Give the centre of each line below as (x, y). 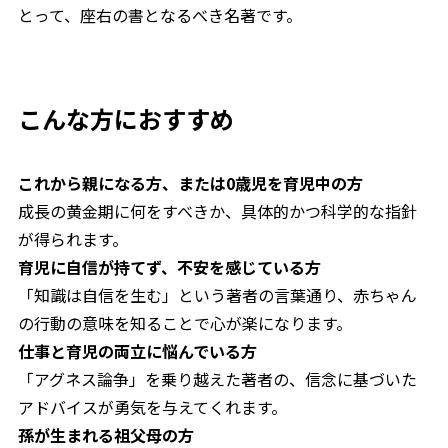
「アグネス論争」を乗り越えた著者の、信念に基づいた (217, 379)
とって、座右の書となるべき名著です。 (159, 15)
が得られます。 (72, 239)
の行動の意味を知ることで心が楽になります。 (184, 323)
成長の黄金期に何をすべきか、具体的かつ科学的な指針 (217, 211)
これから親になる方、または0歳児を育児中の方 (190, 183)
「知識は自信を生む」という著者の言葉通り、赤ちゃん (217, 295)
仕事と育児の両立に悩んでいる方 (137, 351)
